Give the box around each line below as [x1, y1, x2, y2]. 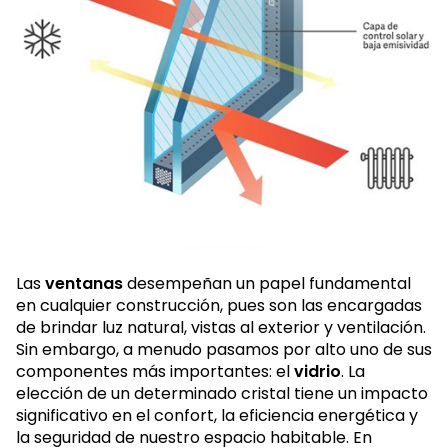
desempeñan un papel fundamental [127, 271, 411, 295]
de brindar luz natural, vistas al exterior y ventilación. [16, 315, 426, 339]
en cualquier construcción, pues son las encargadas [16, 293, 422, 317]
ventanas [45, 271, 127, 295]
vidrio [294, 359, 341, 383]
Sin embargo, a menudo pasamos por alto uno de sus [16, 337, 432, 361]
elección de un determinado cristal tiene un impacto [16, 381, 428, 405]
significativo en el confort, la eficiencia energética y [16, 403, 418, 427]
